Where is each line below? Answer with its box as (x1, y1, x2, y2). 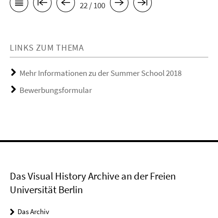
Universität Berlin (10, 183, 83, 197)
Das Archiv (18, 207, 49, 217)
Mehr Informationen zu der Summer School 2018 (19, 68, 182, 79)
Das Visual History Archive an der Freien (10, 169, 176, 183)
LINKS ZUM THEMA (10, 42, 84, 54)
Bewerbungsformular (19, 85, 92, 96)
